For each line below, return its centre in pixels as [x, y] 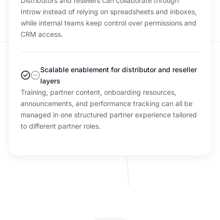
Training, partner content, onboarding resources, [98, 92]
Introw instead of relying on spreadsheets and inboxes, [109, 11]
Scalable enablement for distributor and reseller [118, 69]
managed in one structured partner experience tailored [109, 114]
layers [50, 81]
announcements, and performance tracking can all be [106, 103]
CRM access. [41, 34]
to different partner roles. [60, 126]
